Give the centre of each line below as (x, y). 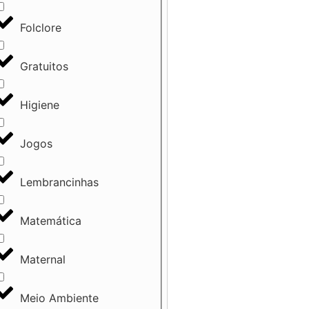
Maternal (42, 259)
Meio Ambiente (59, 298)
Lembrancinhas (59, 182)
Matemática (50, 220)
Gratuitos (44, 66)
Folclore (40, 27)
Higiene (39, 104)
